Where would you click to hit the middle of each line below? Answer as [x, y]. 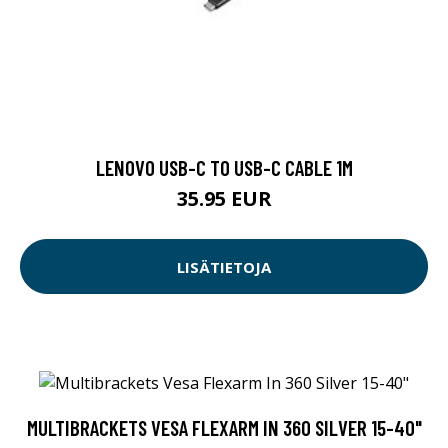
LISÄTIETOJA [224, 266]
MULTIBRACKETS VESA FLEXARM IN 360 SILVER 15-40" [224, 428]
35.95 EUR [224, 199]
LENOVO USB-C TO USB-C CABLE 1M [224, 168]
